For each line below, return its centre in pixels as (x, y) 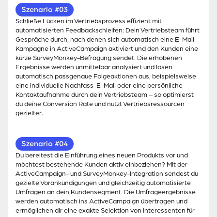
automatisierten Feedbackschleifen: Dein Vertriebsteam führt (108, 31)
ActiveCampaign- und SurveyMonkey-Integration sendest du (107, 174)
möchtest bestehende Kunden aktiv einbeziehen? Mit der (101, 165)
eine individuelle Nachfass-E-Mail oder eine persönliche (99, 86)
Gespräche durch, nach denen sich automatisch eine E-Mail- (106, 40)
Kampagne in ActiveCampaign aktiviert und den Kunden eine (107, 49)
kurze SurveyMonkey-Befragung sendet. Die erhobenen (99, 58)
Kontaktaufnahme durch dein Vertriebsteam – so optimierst (105, 95)
